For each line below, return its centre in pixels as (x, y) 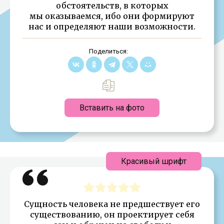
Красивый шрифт (154, 161)
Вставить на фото (112, 107)
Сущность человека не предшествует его (112, 204)
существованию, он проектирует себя (112, 214)
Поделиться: (108, 51)
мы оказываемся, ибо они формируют (112, 16)
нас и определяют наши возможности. (112, 26)
